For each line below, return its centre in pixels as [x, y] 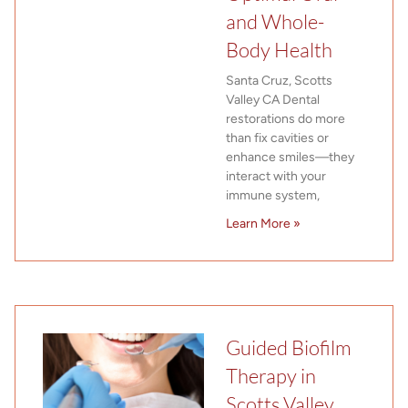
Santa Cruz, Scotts [279, 80]
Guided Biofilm [289, 347]
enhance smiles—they [290, 157]
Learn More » [263, 223]
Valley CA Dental [273, 99]
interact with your [276, 176]
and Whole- [275, 21]
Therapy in [271, 375]
